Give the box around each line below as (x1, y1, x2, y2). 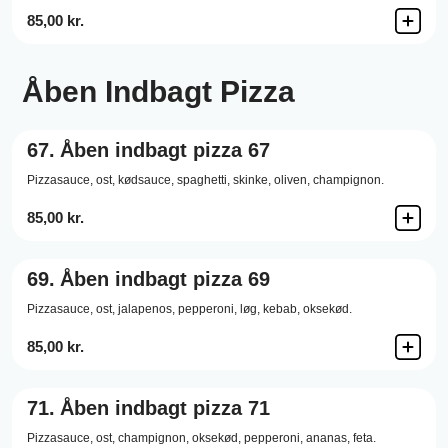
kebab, (263, 302, 300, 316)
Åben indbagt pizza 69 (60, 268, 270, 290)
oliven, (274, 173, 310, 187)
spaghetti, (177, 173, 230, 187)
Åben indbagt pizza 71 (60, 397, 270, 419)
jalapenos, (118, 302, 175, 316)
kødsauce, (118, 173, 174, 187)
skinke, (233, 173, 271, 187)
